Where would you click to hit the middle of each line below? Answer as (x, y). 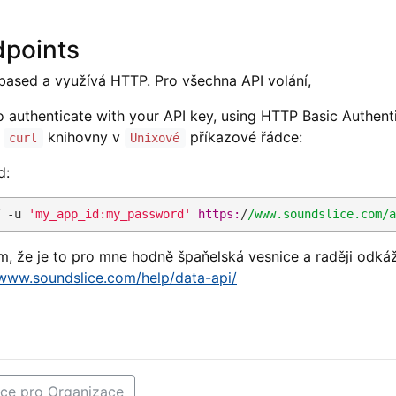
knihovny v (84, 137)
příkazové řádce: (244, 137)
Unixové (155, 138)
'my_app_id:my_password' (110, 214)
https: (219, 214)
